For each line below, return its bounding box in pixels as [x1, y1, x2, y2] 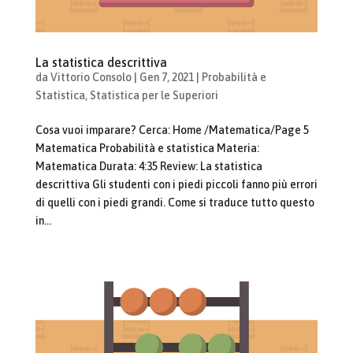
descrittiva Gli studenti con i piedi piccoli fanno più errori [35, 177, 318, 191]
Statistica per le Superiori [89, 88, 218, 102]
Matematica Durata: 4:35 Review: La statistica [35, 159, 262, 173]
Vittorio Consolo [50, 70, 132, 84]
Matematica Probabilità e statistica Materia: [35, 141, 259, 154]
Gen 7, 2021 [139, 70, 194, 84]
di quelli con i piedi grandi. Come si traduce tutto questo [35, 195, 314, 209]
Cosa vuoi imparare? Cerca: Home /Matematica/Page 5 [35, 123, 309, 136]
